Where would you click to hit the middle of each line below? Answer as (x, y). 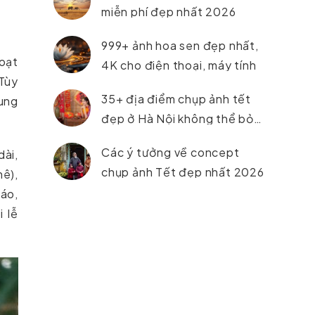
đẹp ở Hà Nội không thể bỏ (178, 118)
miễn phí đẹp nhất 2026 (169, 12)
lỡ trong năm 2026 (153, 138)
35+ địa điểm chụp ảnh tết (176, 99)
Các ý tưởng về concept (171, 152)
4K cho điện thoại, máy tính (179, 65)
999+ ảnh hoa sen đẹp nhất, (180, 45)
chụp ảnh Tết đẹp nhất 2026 (183, 172)
